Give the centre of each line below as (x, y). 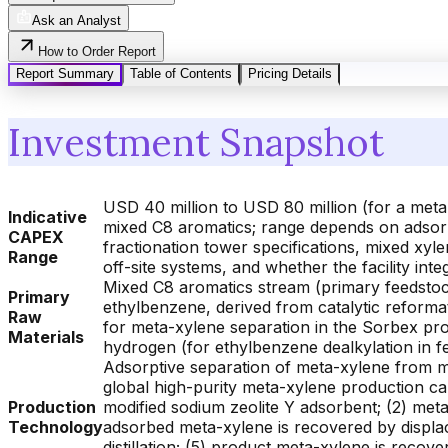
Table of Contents (181, 74)
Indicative (47, 217)
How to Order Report (97, 52)
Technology (55, 427)
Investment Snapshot (196, 141)
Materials (46, 337)
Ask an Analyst (76, 21)
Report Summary (65, 74)
